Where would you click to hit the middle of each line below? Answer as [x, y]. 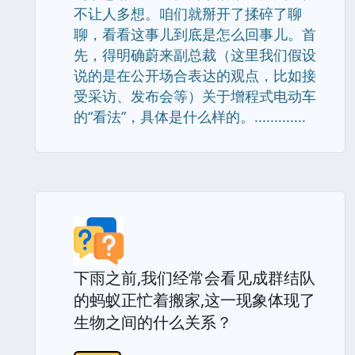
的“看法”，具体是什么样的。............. [190, 116]
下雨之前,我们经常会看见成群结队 [195, 278]
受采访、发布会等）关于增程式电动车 [195, 96]
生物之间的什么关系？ [153, 322]
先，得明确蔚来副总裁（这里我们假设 [195, 55]
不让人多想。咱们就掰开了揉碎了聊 [188, 13]
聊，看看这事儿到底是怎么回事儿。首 [195, 34]
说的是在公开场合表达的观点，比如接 [195, 75]
